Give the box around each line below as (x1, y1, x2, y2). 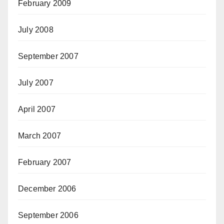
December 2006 (18, 184, 76, 193)
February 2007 (18, 158, 71, 167)
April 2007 (18, 105, 55, 114)
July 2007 (18, 78, 53, 87)
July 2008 (18, 25, 53, 34)
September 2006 (18, 211, 78, 220)
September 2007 (18, 52, 78, 61)
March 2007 (18, 131, 61, 140)
